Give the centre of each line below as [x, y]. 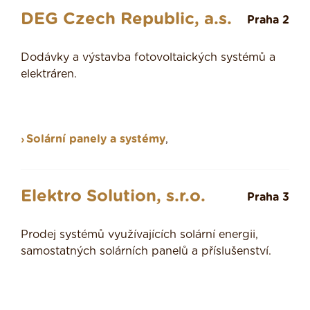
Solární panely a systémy [96, 139]
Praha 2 [268, 20]
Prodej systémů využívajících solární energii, [139, 235]
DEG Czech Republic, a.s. [126, 20]
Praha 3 [268, 198]
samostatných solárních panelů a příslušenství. [146, 252]
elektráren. [49, 74]
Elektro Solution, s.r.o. [113, 197]
